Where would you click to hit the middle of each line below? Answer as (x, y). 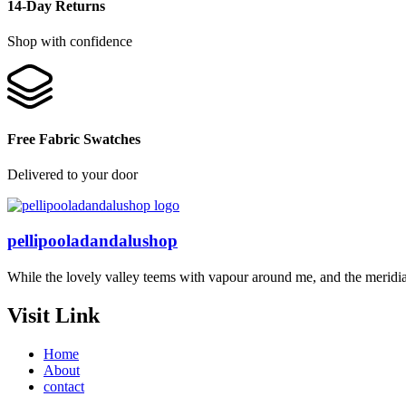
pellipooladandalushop (92, 240)
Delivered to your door (72, 175)
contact (64, 386)
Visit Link (53, 315)
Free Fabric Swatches (74, 139)
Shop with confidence (70, 42)
